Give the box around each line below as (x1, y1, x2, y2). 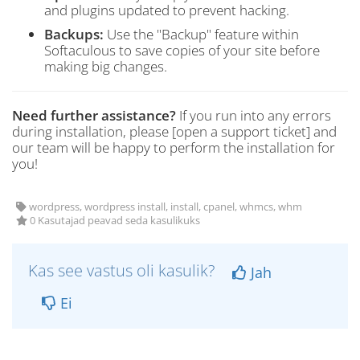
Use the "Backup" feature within (104, 25, 299, 43)
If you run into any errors (176, 106, 331, 125)
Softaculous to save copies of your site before (44, 41, 320, 59)
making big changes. (44, 57, 167, 76)
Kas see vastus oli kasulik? (28, 260, 219, 281)
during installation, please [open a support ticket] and (12, 122, 337, 141)
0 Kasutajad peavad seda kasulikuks (27, 214, 200, 227)
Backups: (44, 25, 104, 43)
